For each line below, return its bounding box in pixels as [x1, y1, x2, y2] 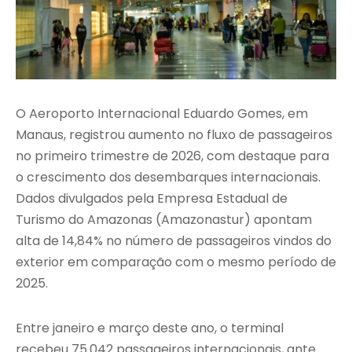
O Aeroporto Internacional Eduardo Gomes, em [16, 104, 308, 123]
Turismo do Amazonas [16, 211, 152, 229]
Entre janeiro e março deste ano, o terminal [16, 319, 284, 338]
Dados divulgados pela [16, 189, 157, 208]
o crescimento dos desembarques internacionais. [16, 168, 321, 187]
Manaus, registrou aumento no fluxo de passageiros [16, 126, 332, 145]
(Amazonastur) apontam [152, 211, 312, 229]
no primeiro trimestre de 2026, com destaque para [16, 147, 329, 166]
